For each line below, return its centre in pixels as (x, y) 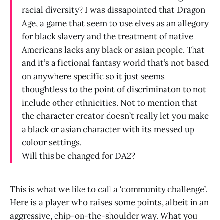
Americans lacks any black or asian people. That (113, 49)
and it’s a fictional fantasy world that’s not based (115, 63)
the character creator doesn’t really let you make (115, 116)
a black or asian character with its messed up (108, 129)
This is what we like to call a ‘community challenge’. (109, 189)
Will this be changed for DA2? (78, 155)
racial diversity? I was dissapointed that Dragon (113, 10)
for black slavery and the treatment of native (107, 36)
